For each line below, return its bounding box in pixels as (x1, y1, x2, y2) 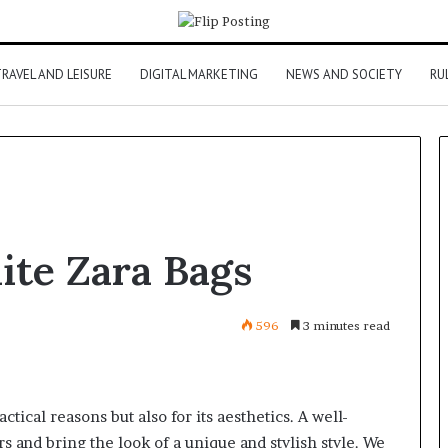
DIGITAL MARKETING (140, 66, 258, 84)
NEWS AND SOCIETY (286, 66, 402, 84)
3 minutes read (300, 318, 390, 334)
